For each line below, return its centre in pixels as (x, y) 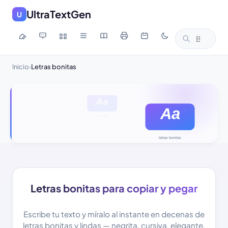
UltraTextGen (59, 14)
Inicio (21, 67)
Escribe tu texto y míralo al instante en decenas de (114, 214)
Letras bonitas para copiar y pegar (114, 188)
